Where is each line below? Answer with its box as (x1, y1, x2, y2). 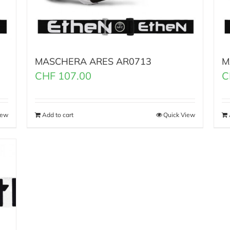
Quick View (163, 111, 195, 119)
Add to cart (42, 111, 74, 119)
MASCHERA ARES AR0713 (35, 55, 152, 68)
